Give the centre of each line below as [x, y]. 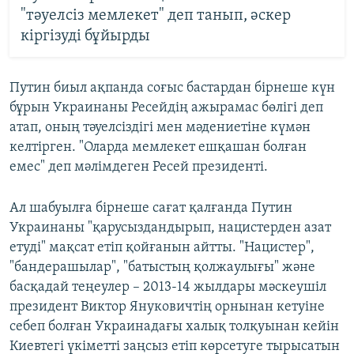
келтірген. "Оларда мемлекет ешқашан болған [158, 148]
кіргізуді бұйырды [85, 36]
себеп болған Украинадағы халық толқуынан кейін [174, 327]
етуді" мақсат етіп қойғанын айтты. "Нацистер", [162, 248]
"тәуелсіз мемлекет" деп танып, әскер [155, 15]
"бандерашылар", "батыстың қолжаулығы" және [162, 268]
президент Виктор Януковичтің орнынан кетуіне [167, 307]
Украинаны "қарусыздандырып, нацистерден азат [170, 228]
